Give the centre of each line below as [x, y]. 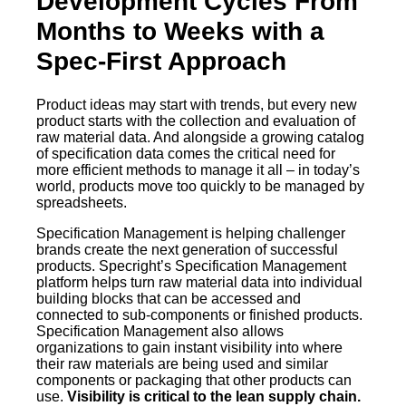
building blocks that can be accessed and [169, 299]
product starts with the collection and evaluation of [196, 121]
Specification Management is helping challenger [191, 234]
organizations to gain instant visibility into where [189, 348]
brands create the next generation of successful [187, 250]
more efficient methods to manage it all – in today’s [198, 170]
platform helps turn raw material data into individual [199, 283]
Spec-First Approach [161, 62]
